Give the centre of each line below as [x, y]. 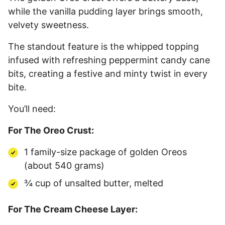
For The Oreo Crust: [51, 130]
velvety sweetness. [48, 25]
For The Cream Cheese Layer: [73, 209]
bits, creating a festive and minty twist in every [108, 73]
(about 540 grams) [66, 165]
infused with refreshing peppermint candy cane [109, 60]
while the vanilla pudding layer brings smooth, [105, 11]
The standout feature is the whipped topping [103, 46]
